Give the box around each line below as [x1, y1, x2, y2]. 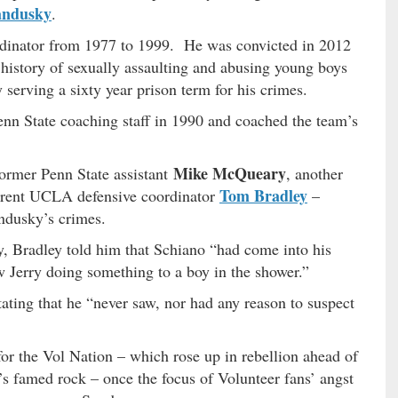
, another [286, 162, 343, 184]
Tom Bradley [219, 183, 307, 207]
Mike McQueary [173, 161, 286, 185]
